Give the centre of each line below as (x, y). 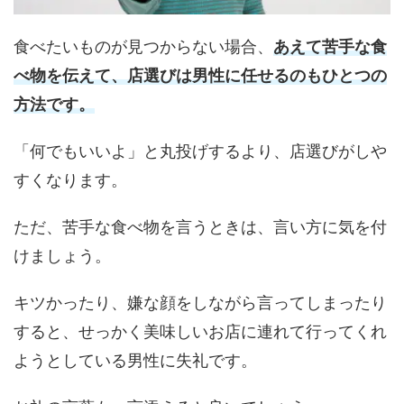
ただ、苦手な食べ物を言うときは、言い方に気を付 (200, 226)
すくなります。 (70, 179)
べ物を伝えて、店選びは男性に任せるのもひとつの (200, 75)
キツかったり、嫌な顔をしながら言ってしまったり (200, 302)
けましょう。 (62, 255)
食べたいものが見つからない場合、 (143, 46)
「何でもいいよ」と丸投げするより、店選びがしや (200, 151)
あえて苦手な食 (330, 46)
